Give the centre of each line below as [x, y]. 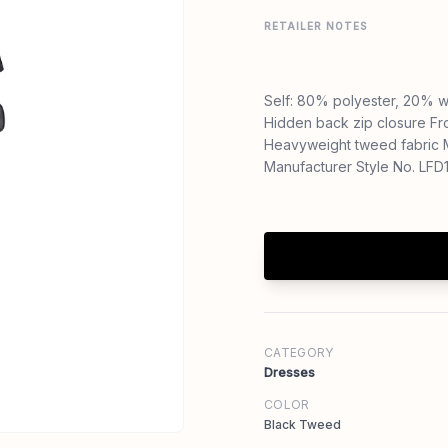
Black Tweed [302, 424]
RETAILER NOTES [315, 26]
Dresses [289, 372]
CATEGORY [299, 352]
